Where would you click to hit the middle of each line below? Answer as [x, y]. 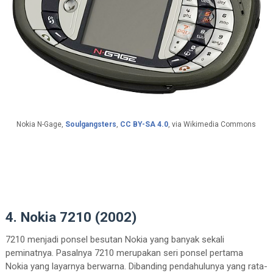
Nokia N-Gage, [41, 125]
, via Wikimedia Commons [212, 125]
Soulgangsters [91, 125]
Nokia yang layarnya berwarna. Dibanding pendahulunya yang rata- [136, 266]
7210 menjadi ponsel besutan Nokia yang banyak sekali [115, 239]
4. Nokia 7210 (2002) [71, 217]
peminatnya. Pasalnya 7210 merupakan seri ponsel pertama [124, 253]
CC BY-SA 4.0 [144, 125]
